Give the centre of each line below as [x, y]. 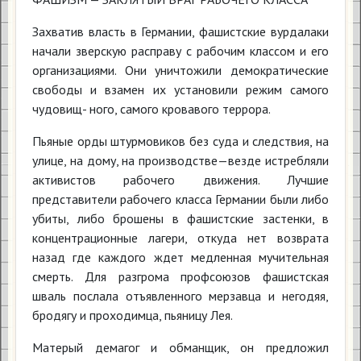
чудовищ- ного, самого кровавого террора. [151, 109]
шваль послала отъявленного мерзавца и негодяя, [180, 296]
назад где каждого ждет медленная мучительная [180, 257]
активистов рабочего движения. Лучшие [180, 180]
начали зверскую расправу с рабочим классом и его [180, 51]
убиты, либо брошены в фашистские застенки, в [180, 218]
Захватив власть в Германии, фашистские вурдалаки [180, 31]
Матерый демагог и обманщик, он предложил [180, 347]
